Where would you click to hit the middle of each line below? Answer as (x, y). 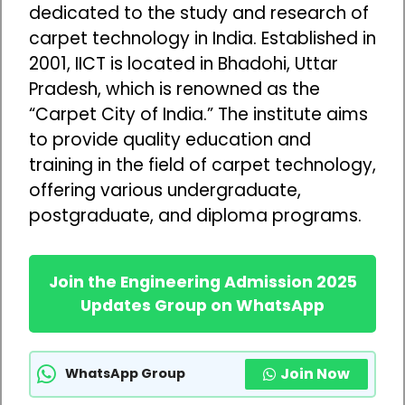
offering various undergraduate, (165, 191)
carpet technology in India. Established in (202, 39)
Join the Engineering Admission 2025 (202, 282)
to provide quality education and (170, 140)
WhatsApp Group (125, 374)
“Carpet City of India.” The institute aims (198, 115)
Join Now (315, 373)
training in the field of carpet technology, (202, 165)
